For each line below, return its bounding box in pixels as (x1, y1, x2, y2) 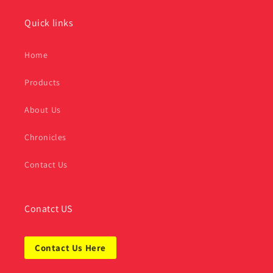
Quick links (24, 16, 74, 29)
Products (24, 77, 60, 88)
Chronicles (24, 132, 66, 143)
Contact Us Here (35, 242, 106, 253)
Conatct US (24, 202, 73, 215)
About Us (24, 104, 61, 115)
